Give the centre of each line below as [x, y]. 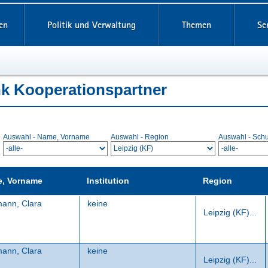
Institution [108, 181]
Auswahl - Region [140, 137]
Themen [196, 25]
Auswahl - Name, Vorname [46, 137]
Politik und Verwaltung [91, 25]
